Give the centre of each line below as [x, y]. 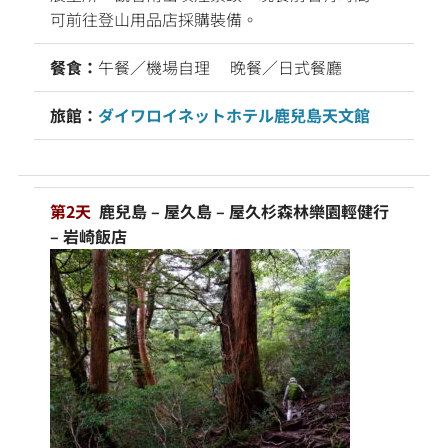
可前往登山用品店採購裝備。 [154, 18]
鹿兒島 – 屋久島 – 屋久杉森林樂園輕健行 [242, 210]
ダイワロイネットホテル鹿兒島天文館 [234, 114]
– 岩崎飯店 [88, 235]
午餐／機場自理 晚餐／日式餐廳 [220, 66]
